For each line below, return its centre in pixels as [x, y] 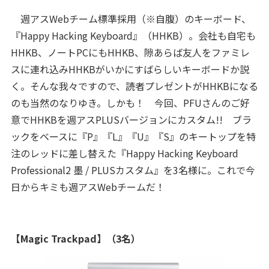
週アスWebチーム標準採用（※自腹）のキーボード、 [131, 19]
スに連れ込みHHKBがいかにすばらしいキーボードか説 [130, 69]
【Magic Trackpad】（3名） [75, 238]
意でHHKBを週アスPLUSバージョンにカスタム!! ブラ [131, 119]
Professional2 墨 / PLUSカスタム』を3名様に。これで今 [133, 170]
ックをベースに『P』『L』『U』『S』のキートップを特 [133, 136]
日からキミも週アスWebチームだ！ [88, 187]
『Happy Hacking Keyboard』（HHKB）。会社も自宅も [133, 35]
